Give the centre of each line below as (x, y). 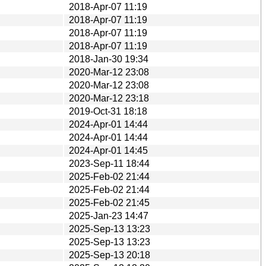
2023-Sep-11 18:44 (109, 163)
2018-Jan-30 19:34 (109, 59)
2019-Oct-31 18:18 (108, 111)
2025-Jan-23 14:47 (109, 216)
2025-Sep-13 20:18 (110, 255)
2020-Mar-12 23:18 (109, 98)
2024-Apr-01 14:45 (108, 150)
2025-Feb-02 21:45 (109, 202)
